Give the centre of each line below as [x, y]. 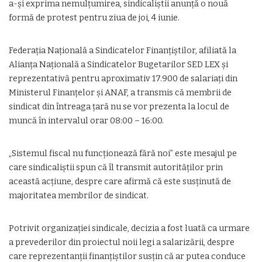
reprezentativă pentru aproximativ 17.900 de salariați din [123, 79]
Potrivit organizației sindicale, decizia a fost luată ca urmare [129, 228]
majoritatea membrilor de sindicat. [79, 196]
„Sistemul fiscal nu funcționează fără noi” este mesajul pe [123, 154]
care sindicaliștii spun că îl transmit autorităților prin [116, 168]
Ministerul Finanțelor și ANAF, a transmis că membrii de [120, 93]
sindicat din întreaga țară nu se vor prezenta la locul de [119, 107]
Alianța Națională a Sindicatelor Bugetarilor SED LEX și [118, 65]
